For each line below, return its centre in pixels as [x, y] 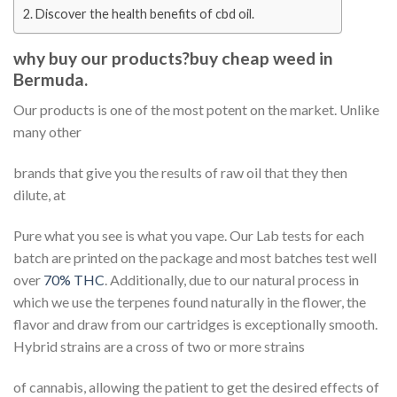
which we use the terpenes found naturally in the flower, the [190, 301]
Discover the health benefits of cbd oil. [144, 13]
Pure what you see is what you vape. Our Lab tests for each [189, 235]
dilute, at [39, 194]
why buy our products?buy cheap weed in [173, 58]
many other [47, 132]
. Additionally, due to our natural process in [232, 279]
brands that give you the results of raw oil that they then [180, 172]
